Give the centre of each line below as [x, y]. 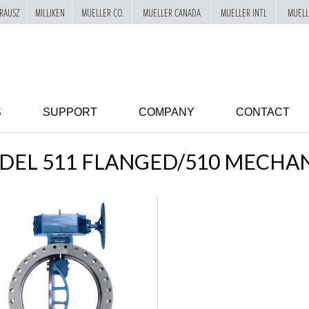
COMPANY [167, 112]
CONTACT [263, 112]
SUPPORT [70, 112]
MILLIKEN [50, 12]
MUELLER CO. [102, 12]
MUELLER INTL [244, 12]
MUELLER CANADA [172, 12]
